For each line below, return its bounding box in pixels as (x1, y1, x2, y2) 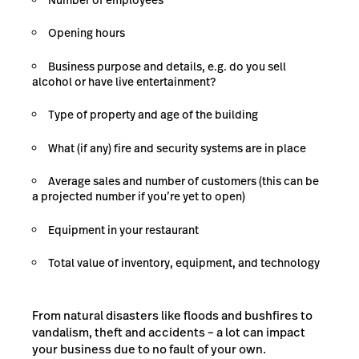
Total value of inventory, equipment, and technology (48, 255, 320, 272)
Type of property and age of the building (48, 107, 258, 123)
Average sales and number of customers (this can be (48, 173, 319, 190)
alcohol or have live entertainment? (32, 73, 216, 90)
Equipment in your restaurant (48, 221, 199, 238)
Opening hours (48, 25, 125, 42)
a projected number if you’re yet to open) (32, 188, 245, 205)
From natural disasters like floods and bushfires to (32, 307, 313, 325)
